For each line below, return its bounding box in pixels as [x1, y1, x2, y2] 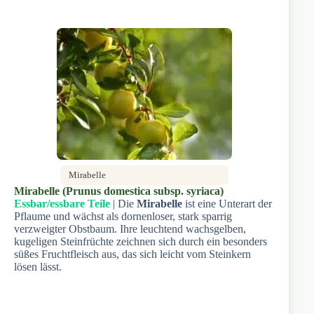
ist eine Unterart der [182, 197, 272, 210]
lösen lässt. [14, 260, 62, 273]
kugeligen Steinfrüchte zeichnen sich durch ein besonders [14, 235, 267, 247]
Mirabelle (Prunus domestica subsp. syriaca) [14, 184, 224, 197]
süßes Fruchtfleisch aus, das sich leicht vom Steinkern [14, 247, 251, 260]
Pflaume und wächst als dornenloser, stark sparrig [14, 210, 232, 222]
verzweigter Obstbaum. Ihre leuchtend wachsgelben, [14, 222, 246, 235]
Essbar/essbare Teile [14, 197, 110, 210]
